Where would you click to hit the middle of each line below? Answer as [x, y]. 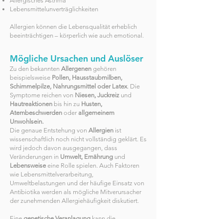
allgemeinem [96, 113]
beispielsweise [31, 77]
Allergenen [76, 69]
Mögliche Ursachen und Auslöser [77, 58]
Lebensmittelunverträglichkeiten [54, 9]
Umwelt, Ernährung [87, 157]
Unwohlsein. [27, 121]
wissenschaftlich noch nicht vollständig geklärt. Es [78, 139]
